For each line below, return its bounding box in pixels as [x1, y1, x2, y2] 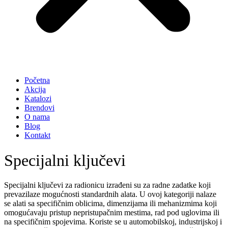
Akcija [24, 85, 46, 94]
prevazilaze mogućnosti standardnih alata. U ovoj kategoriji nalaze [4, 190, 216, 199]
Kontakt [24, 131, 50, 140]
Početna [24, 76, 50, 85]
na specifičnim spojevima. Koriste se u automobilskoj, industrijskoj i [4, 217, 222, 226]
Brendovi [24, 103, 54, 112]
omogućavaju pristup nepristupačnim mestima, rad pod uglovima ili [4, 208, 219, 217]
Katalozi [24, 94, 51, 103]
